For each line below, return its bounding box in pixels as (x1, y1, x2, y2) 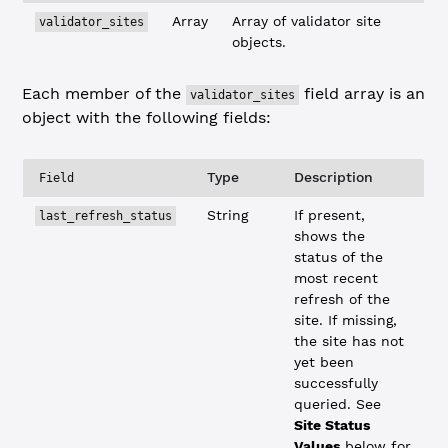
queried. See (294, 396, 382, 412)
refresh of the (294, 291, 391, 307)
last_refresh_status (39, 209, 173, 223)
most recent (294, 270, 379, 286)
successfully (294, 375, 379, 391)
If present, (294, 207, 366, 223)
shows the (294, 228, 366, 244)
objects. (232, 34, 287, 50)
